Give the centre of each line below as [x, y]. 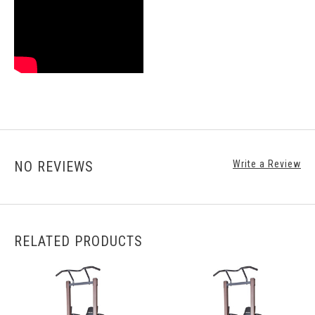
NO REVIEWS [54, 167]
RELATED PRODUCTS [78, 242]
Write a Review [267, 164]
